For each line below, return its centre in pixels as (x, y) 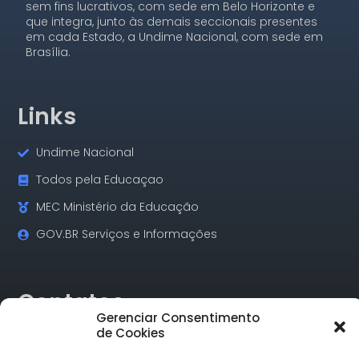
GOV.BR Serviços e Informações (126, 234)
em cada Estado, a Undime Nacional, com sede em (175, 36)
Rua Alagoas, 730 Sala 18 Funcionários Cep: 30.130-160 (170, 346)
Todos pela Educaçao (99, 180)
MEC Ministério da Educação (117, 207)
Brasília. (48, 52)
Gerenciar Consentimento (178, 318)
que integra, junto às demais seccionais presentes (172, 21)
